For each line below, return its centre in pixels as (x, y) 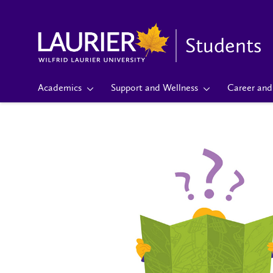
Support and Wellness (154, 87)
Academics (60, 87)
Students (223, 46)
